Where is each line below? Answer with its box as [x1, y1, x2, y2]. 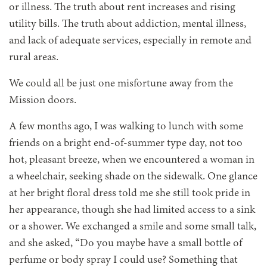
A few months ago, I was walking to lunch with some [9, 121, 243, 133]
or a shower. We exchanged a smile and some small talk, [9, 221, 256, 234]
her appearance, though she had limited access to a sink [9, 204, 255, 217]
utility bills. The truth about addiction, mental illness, [9, 18, 246, 31]
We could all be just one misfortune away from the [9, 78, 233, 91]
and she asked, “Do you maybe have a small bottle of [9, 238, 242, 250]
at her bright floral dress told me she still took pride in [9, 188, 250, 200]
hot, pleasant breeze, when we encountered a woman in [9, 154, 254, 167]
